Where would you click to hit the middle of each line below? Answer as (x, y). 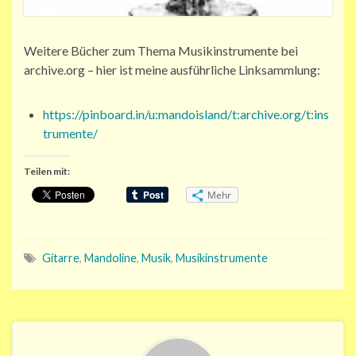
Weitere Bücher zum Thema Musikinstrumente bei (161, 51)
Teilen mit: (47, 172)
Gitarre (61, 258)
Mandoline (110, 258)
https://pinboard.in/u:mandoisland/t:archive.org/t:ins (186, 114)
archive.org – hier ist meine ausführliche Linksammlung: (172, 70)
